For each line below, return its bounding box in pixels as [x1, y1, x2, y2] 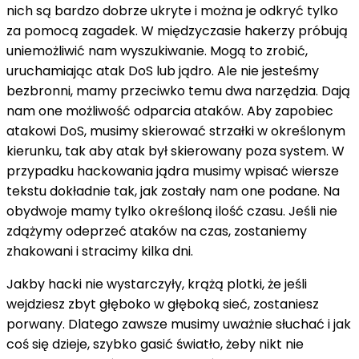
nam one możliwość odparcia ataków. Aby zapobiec [6, 101, 333, 120]
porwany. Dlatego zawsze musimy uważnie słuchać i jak [6, 314, 351, 333]
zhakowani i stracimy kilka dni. [6, 241, 193, 260]
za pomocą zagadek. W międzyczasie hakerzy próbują [6, 21, 348, 40]
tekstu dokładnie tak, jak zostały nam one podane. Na [6, 181, 340, 200]
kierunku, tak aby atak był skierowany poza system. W [6, 141, 345, 160]
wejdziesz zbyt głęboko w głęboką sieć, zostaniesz [6, 294, 319, 313]
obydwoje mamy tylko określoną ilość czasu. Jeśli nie [6, 201, 337, 220]
